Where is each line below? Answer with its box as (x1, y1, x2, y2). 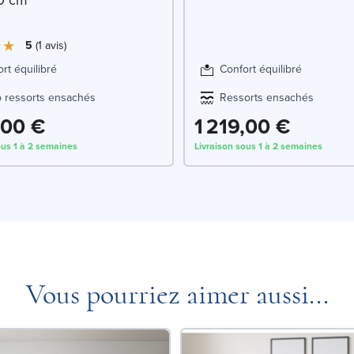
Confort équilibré (220, 60, 302, 77)
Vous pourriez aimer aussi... (25, 280, 329, 309)
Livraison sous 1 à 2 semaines (194, 138, 322, 153)
